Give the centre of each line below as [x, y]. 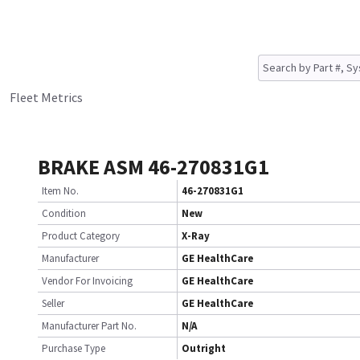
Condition [64, 213]
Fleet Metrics [46, 97]
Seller [53, 303]
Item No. [60, 191]
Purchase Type [74, 348]
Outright [204, 348]
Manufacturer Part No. [89, 326]
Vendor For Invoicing [87, 281]
